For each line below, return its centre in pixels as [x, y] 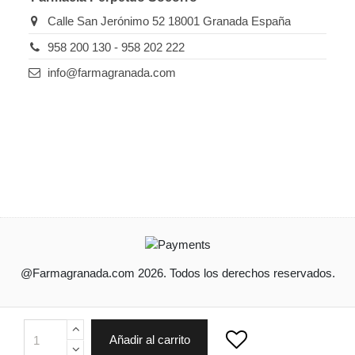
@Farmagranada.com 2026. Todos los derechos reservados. [177, 273]
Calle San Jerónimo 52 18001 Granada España [169, 21]
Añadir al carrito [149, 340]
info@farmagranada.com [111, 73]
